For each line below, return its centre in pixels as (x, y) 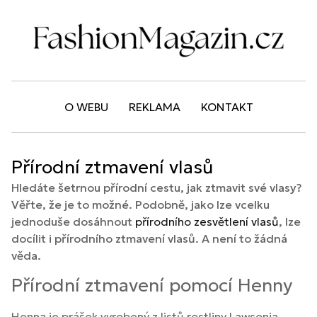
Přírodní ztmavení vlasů (112, 167)
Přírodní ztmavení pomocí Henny (152, 285)
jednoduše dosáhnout (73, 222)
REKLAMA (154, 107)
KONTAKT (227, 107)
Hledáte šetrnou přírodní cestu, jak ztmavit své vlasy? (157, 188)
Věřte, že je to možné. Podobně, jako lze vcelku (140, 205)
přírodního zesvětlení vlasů (207, 222)
